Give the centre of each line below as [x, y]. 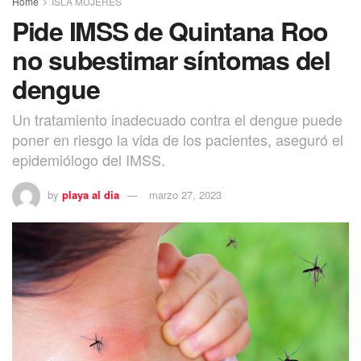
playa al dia [91, 195]
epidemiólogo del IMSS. [89, 160]
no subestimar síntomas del [171, 60]
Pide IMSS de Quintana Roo [170, 31]
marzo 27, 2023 [185, 195]
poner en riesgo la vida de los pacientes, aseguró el [178, 140]
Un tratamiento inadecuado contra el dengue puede [177, 120]
